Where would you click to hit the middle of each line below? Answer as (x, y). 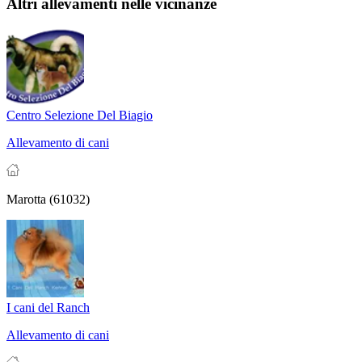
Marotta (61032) (48, 200)
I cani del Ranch (48, 308)
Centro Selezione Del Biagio (80, 116)
